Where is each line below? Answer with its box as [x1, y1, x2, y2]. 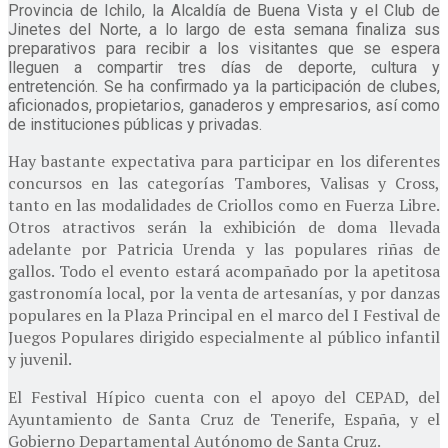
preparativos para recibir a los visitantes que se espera [8, 38, 440, 58]
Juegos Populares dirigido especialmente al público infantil [8, 325, 440, 348]
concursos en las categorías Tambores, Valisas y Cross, [8, 171, 440, 194]
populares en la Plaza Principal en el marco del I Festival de [8, 303, 440, 326]
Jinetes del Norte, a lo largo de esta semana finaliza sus [8, 19, 440, 39]
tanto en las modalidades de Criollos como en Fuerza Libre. [8, 193, 440, 216]
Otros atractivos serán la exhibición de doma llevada [8, 215, 440, 238]
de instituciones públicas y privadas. [8, 114, 262, 134]
